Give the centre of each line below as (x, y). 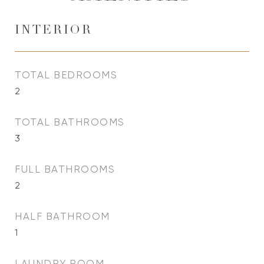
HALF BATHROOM (62, 216)
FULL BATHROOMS (65, 169)
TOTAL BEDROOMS (66, 75)
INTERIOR (54, 31)
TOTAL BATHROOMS (70, 122)
